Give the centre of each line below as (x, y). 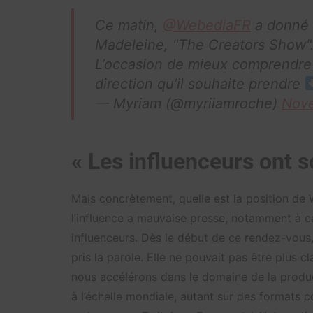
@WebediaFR (207, 25)
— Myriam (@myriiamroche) (188, 103)
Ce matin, (129, 25)
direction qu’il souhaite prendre (200, 84)
